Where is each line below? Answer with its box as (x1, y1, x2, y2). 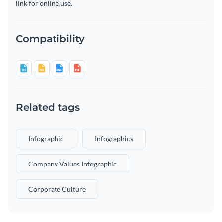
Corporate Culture (28, 185, 86, 194)
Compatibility (16, 33, 85, 45)
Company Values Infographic (28, 160, 117, 168)
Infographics (95, 134, 133, 143)
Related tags (16, 101, 80, 113)
